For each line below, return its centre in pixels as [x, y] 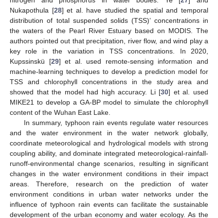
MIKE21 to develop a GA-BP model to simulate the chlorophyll [109, 102]
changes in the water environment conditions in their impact [109, 173]
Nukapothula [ [32, 10]
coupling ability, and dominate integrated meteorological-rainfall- [109, 153]
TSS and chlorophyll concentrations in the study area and [109, 82]
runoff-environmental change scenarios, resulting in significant [109, 163]
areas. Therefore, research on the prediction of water [109, 184]
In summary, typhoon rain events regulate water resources [116, 122]
